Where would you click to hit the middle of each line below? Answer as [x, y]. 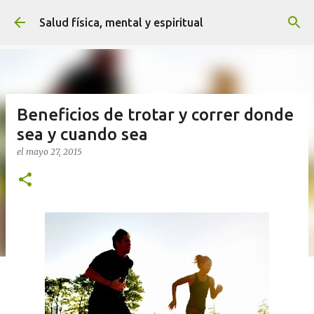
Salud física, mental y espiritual [121, 22]
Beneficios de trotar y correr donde [155, 115]
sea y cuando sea [82, 134]
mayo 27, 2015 [54, 152]
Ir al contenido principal [157, 18]
